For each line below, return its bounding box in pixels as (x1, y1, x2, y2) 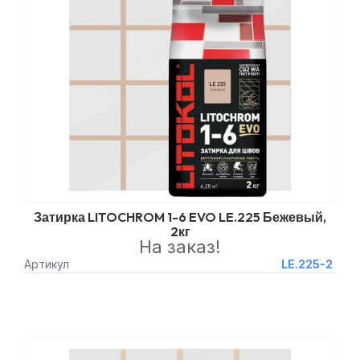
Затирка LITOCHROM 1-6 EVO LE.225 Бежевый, (34, 209, 326, 225)
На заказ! (139, 236, 221, 257)
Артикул (24, 257, 69, 271)
